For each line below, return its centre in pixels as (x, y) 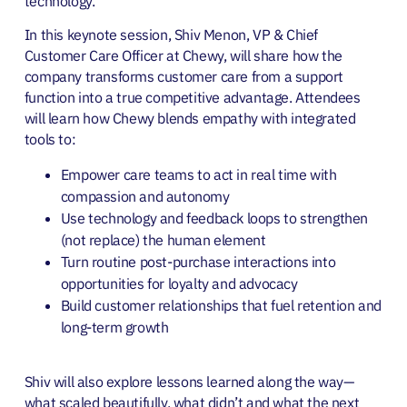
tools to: (50, 139)
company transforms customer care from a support (184, 77)
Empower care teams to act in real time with (199, 174)
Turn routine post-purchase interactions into (198, 261)
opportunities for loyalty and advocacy (179, 283)
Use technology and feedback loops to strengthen (214, 218)
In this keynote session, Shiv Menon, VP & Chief (171, 35)
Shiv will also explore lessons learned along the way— (189, 382)
